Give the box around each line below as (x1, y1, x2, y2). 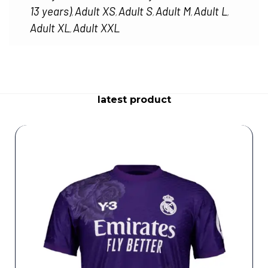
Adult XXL (73, 20, 120, 35)
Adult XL (30, 20, 70, 35)
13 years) (30, 4, 72, 18)
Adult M (156, 4, 191, 18)
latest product (97, 93, 171, 105)
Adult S (118, 4, 153, 18)
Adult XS (75, 4, 115, 18)
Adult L (194, 4, 227, 18)
